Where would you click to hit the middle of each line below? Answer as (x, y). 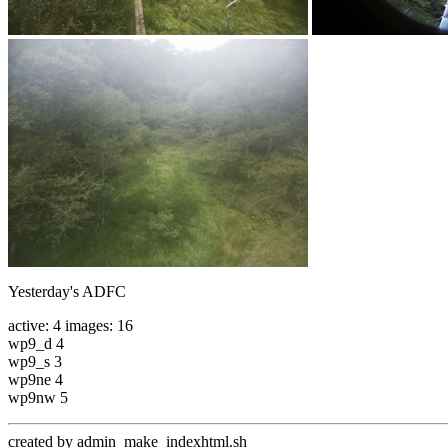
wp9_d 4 (36, 344)
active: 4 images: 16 (70, 326)
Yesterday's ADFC (67, 292)
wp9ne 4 (35, 380)
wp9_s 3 (35, 362)
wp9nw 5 (38, 398)
